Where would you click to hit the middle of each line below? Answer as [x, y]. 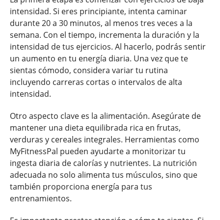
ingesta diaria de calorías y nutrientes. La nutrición [103, 163]
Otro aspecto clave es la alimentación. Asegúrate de [105, 116]
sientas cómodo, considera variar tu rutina [89, 70]
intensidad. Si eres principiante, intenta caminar [98, 12]
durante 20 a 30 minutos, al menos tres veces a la [101, 23]
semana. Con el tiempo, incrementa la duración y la [105, 35]
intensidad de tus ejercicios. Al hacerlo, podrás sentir [108, 47]
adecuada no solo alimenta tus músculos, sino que [104, 175]
